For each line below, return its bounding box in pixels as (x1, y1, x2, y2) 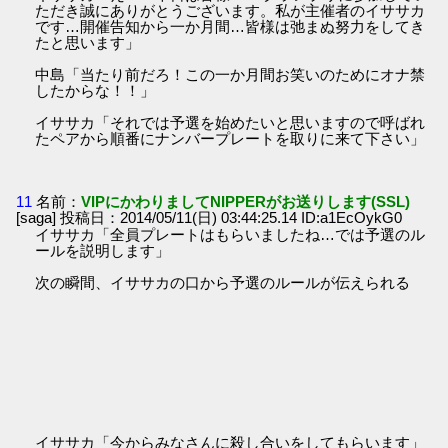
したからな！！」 (35, 81, 156, 99)
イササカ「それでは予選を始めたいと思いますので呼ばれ (35, 113, 426, 131)
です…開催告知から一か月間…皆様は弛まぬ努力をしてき (35, 17, 426, 35)
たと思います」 (35, 33, 141, 51)
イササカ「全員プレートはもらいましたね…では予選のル (35, 226, 426, 244)
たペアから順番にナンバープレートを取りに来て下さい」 (35, 129, 426, 147)
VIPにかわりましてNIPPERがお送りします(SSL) (81, 193, 411, 211)
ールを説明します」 (35, 242, 171, 260)
